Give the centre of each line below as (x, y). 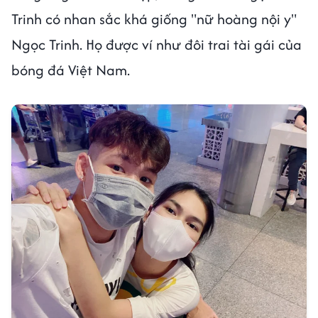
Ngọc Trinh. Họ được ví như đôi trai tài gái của (157, 45)
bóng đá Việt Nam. (72, 70)
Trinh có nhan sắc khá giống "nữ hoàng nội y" (154, 19)
